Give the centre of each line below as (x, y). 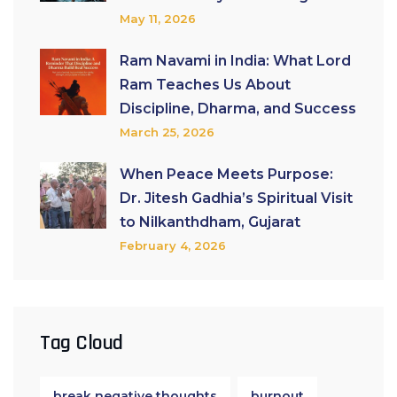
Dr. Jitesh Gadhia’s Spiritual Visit (236, 198)
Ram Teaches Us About (205, 85)
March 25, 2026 (167, 132)
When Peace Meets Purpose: (226, 174)
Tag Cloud (82, 343)
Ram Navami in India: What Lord (235, 61)
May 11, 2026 (158, 19)
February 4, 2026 (173, 245)
